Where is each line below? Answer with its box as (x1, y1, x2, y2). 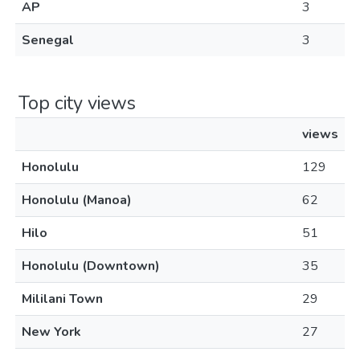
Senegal (22, 31, 74, 49)
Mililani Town (22, 290, 103, 308)
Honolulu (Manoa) (22, 191, 132, 209)
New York (22, 323, 81, 341)
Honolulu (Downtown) (22, 257, 160, 275)
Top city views (18, 90, 136, 116)
